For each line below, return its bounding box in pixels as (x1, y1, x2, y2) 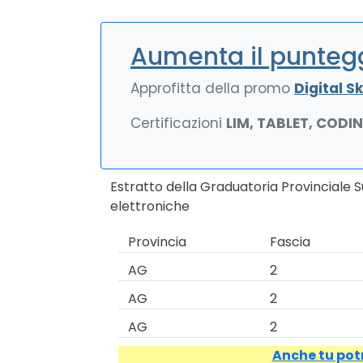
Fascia (270, 233, 311, 251)
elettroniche (110, 197, 190, 216)
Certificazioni (130, 113, 226, 133)
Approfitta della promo (130, 79, 294, 98)
